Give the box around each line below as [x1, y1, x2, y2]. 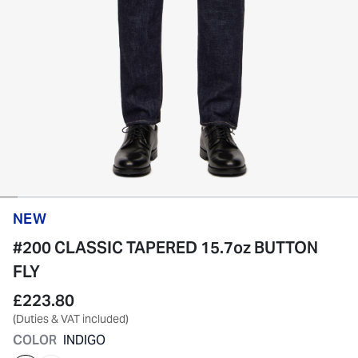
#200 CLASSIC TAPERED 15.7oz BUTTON [13, 237, 318, 258]
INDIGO [63, 332, 105, 348]
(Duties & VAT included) [13, 312, 129, 326]
